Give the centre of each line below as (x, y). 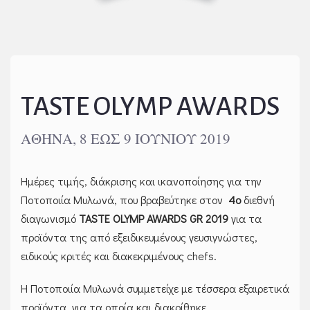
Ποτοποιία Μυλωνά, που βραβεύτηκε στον (125, 199)
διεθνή (258, 199)
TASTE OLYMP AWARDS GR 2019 (154, 218)
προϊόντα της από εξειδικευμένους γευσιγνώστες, (139, 237)
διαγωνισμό (50, 218)
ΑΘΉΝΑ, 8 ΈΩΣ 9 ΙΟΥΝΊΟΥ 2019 (126, 138)
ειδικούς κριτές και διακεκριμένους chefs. (119, 255)
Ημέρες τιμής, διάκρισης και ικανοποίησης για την (141, 181)
